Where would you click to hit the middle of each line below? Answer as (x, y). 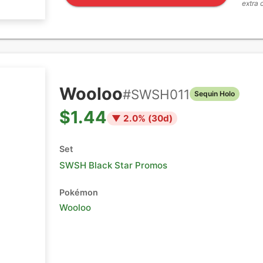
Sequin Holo (215, 94)
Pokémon (79, 192)
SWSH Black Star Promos (113, 165)
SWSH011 (160, 94)
